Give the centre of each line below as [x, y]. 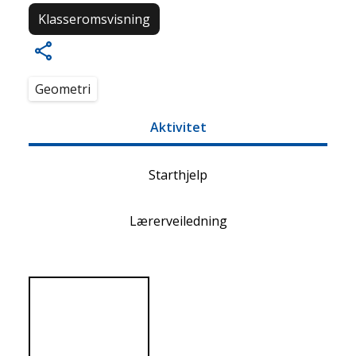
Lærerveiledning [178, 221]
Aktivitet [178, 127]
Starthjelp [178, 175]
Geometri [63, 89]
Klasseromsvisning [94, 19]
